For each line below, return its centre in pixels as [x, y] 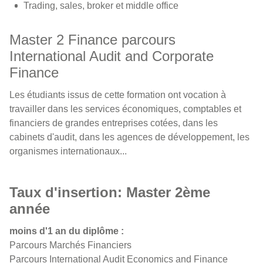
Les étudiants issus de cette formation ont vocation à [118, 95]
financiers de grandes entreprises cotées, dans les [114, 123]
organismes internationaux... [68, 151]
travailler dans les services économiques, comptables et [125, 109]
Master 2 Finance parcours [92, 40]
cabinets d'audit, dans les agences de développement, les [129, 137]
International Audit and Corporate [112, 56]
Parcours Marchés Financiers [70, 245]
